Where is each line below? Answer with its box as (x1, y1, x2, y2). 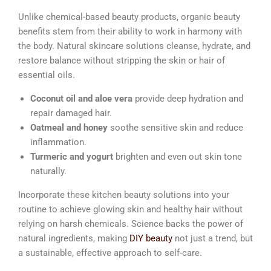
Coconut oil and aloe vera (30, 93, 132, 104)
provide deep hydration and (132, 93, 243, 104)
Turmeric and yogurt (30, 151, 113, 162)
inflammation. (30, 136, 87, 148)
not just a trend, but (175, 232, 253, 244)
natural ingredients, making (18, 232, 129, 244)
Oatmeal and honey (30, 122, 108, 133)
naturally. (30, 165, 67, 177)
